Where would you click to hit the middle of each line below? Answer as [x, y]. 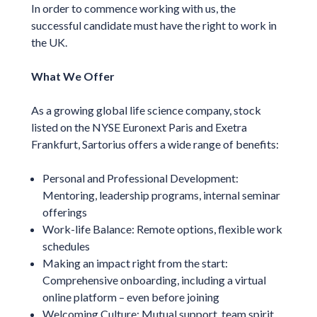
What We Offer [73, 76]
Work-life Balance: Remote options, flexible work [162, 229]
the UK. [49, 42]
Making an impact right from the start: [135, 263]
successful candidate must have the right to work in [154, 25]
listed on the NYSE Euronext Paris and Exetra [139, 127]
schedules [66, 246]
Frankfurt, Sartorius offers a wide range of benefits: [155, 144]
